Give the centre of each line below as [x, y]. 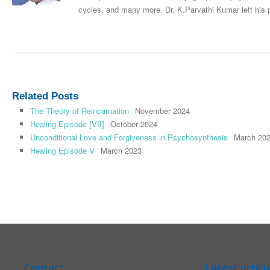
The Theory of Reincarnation [80, 111]
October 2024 [134, 124]
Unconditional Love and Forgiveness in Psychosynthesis [129, 137]
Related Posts [45, 96]
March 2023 [121, 151]
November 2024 [162, 111]
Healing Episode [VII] [67, 124]
